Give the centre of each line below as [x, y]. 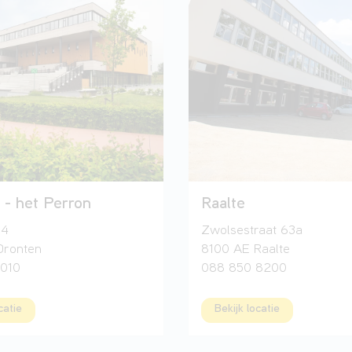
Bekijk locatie [247, 310]
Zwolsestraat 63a [252, 232]
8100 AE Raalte [246, 251]
